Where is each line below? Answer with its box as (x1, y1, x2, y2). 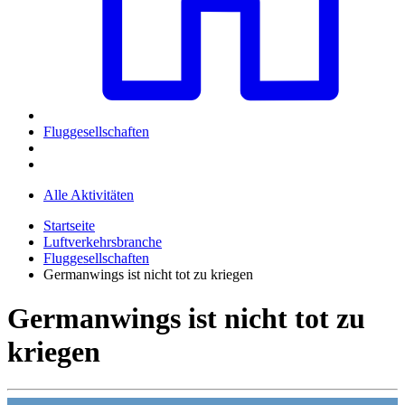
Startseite (43, 217, 95, 233)
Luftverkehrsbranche (43, 233, 162, 250)
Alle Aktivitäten (43, 186, 134, 202)
